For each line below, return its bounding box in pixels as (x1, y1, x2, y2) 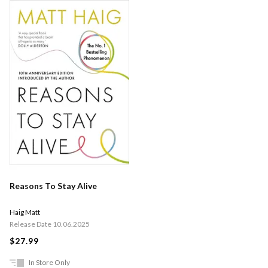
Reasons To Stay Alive (10, 180, 97, 191)
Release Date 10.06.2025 (10, 219, 90, 229)
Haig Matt (10, 207, 40, 217)
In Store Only (29, 257, 70, 267)
